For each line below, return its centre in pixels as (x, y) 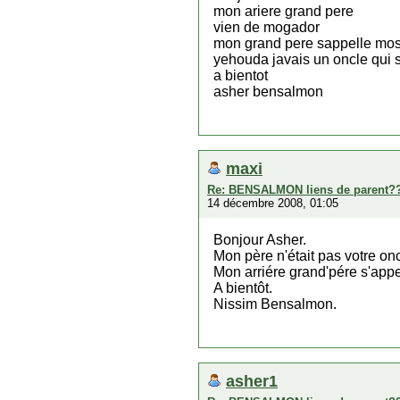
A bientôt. (243, 288)
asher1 (252, 381)
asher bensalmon (268, 92)
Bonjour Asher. (260, 240)
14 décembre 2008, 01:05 (273, 203)
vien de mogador (267, 27)
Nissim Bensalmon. (275, 304)
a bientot (241, 75)
